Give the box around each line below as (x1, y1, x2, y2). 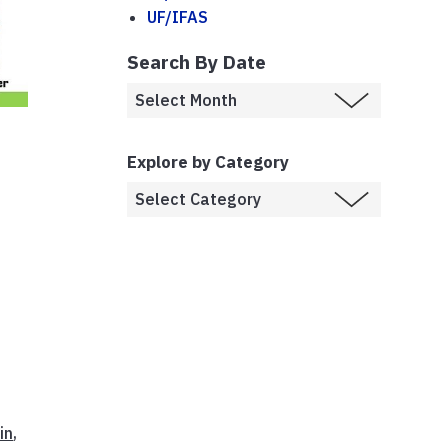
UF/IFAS (147, 6, 208, 27)
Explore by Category (127, 150, 289, 173)
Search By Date (127, 48, 266, 74)
